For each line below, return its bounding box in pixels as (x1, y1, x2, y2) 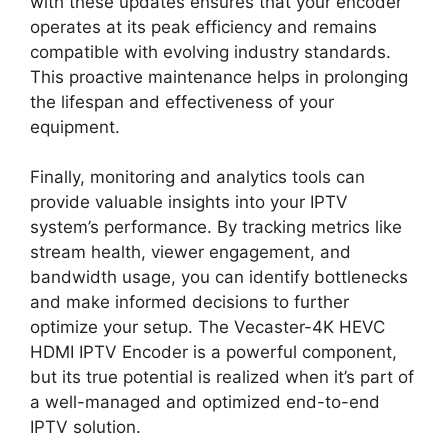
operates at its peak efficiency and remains (30, 16, 377, 37)
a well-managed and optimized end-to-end (30, 392, 380, 413)
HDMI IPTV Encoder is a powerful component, (30, 342, 397, 363)
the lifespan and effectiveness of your (30, 91, 334, 112)
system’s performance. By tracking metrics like (30, 217, 402, 238)
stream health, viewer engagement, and (30, 242, 351, 263)
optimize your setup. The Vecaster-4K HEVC (30, 317, 385, 338)
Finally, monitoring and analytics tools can (30, 167, 365, 188)
